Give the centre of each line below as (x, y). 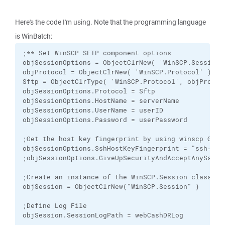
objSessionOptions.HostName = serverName (105, 101)
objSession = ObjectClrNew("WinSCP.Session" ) (113, 187)
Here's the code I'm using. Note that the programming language (110, 22)
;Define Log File (55, 206)
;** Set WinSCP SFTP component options (97, 53)
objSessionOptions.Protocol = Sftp (93, 91)
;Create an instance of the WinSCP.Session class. (121, 177)
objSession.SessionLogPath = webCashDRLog (103, 215)
